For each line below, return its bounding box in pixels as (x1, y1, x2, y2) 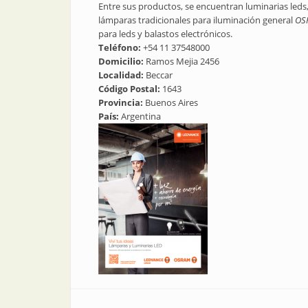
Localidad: (98, 69, 146, 81)
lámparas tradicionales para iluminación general (98, 14, 295, 26)
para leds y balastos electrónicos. (98, 27, 232, 40)
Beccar (146, 69, 173, 81)
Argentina (121, 110, 161, 122)
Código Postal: (98, 82, 162, 95)
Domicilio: (98, 55, 146, 67)
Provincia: (98, 96, 145, 109)
